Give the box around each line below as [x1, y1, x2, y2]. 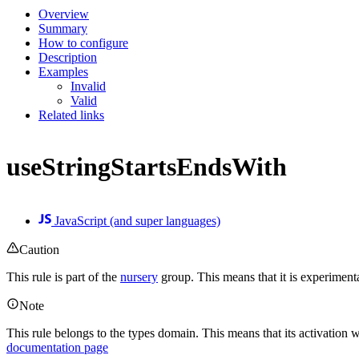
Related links [38, 107, 104, 122]
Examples [38, 64, 88, 79]
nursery [120, 269, 158, 284]
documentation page [6, 340, 108, 354]
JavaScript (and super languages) [51, 213, 220, 228]
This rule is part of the [6, 269, 120, 284]
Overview [38, 6, 89, 21]
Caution [19, 242, 59, 256]
